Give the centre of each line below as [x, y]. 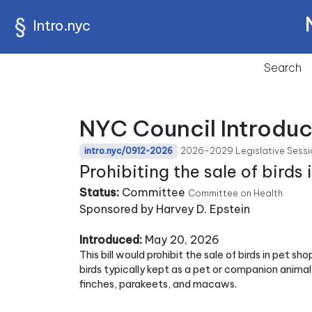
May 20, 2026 [181, 240]
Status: [99, 192]
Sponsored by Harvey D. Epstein [165, 209]
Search [283, 68]
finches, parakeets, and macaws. [158, 284]
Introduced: [111, 240]
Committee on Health [235, 193]
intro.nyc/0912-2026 [129, 151]
